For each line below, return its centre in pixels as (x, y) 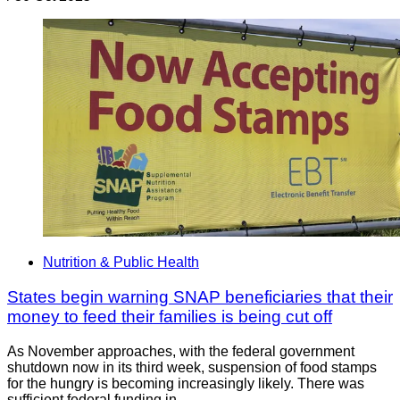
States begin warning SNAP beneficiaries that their (200, 297)
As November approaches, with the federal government (181, 351)
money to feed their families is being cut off (170, 317)
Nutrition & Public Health (121, 262)
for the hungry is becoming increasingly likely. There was (186, 383)
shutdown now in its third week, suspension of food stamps (192, 367)
